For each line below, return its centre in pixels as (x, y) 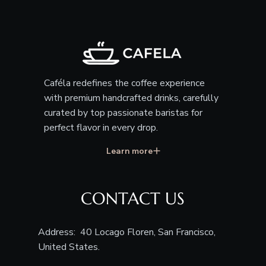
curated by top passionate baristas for (123, 113)
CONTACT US (133, 199)
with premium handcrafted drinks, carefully (131, 98)
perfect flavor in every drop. (101, 128)
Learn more (129, 151)
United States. (69, 247)
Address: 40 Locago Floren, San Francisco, (126, 232)
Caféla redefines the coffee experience (124, 83)
